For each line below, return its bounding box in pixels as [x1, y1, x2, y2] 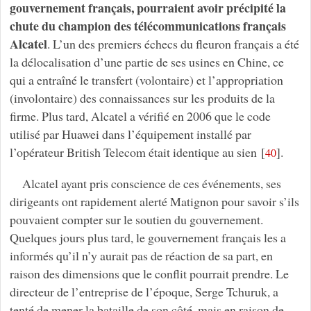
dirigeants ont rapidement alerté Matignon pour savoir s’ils [9, 192, 299, 210]
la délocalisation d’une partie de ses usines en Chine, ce [9, 53, 284, 70]
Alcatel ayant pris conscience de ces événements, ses [22, 174, 281, 192]
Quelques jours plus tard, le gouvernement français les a [9, 228, 286, 246]
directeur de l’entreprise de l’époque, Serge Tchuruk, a [9, 283, 278, 300]
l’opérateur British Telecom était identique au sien [9, 143, 257, 160]
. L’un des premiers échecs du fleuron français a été [47, 35, 299, 52]
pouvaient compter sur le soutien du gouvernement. [9, 210, 263, 228]
